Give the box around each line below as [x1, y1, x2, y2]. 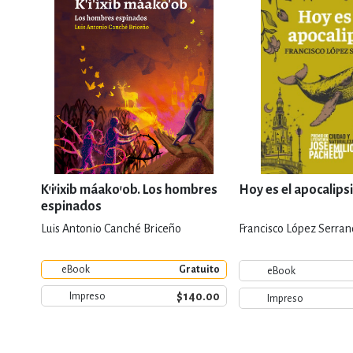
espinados [41, 199, 102, 214]
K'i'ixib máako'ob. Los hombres [41, 183, 217, 197]
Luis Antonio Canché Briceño [41, 222, 181, 235]
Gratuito [179, 264, 220, 275]
